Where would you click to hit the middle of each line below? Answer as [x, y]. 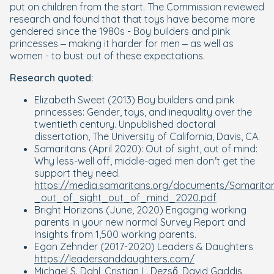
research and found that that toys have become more [132, 19]
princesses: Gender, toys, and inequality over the [143, 112]
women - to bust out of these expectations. [107, 56]
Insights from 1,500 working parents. [115, 235]
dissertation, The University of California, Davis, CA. [147, 137]
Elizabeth [56, 100]
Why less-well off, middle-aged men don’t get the [145, 161]
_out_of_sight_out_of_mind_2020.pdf [125, 198]
